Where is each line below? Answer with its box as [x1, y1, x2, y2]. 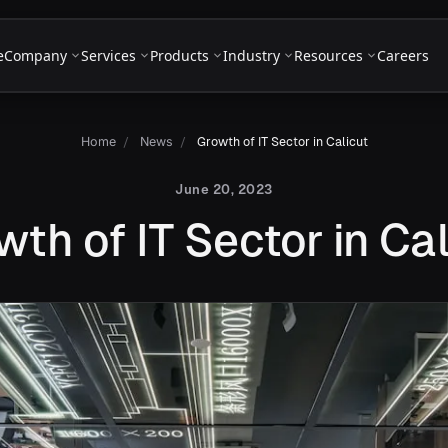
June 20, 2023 [175, 182, 273, 197]
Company [3, 45, 67, 65]
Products [149, 45, 209, 65]
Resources [293, 45, 363, 65]
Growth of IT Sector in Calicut [196, 134, 368, 149]
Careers [376, 45, 429, 65]
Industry [222, 45, 280, 65]
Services [80, 45, 136, 65]
